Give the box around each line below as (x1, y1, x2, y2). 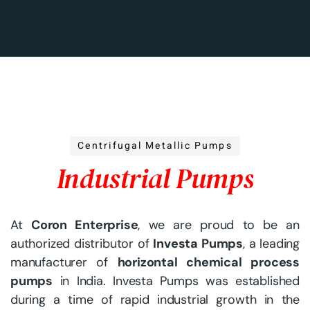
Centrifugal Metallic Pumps (77, 138, 232, 154)
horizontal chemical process (117, 254, 300, 271)
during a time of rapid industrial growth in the (10, 291, 300, 309)
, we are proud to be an (138, 217, 300, 234)
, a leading (242, 235, 300, 253)
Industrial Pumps (56, 160, 254, 198)
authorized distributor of (10, 235, 154, 253)
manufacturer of (10, 254, 118, 271)
